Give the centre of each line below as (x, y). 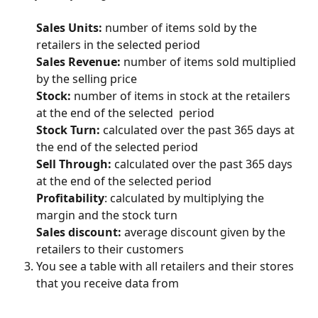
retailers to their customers (110, 249)
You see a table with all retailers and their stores (166, 266)
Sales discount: (80, 232)
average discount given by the (206, 232)
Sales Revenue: (78, 61)
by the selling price (87, 78)
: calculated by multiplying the (186, 198)
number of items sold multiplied (210, 61)
